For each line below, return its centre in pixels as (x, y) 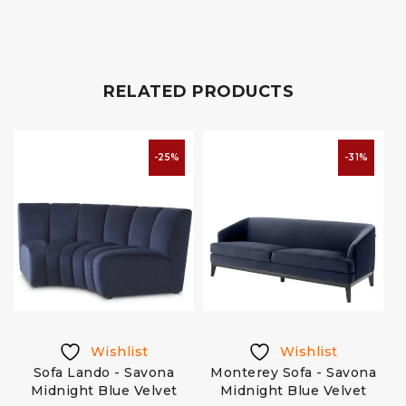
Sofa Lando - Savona (104, 372)
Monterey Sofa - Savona (293, 372)
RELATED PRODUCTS (198, 92)
